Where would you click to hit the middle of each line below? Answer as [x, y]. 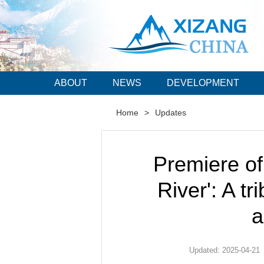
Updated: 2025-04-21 [224, 250]
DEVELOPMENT [203, 83]
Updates [171, 113]
